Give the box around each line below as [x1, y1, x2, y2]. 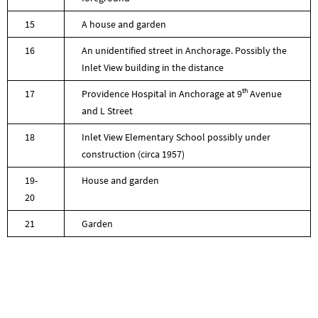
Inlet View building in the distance [82, 60, 224, 74]
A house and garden [82, 17, 166, 31]
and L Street [82, 104, 133, 117]
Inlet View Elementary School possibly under [82, 130, 270, 143]
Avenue [248, 87, 282, 100]
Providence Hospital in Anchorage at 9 [82, 87, 242, 100]
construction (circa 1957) [82, 147, 185, 160]
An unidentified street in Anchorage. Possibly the [82, 43, 287, 57]
